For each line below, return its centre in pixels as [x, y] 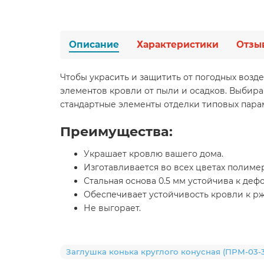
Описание [94, 45]
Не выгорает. [112, 208]
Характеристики [178, 45]
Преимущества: [116, 132]
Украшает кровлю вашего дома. [154, 154]
